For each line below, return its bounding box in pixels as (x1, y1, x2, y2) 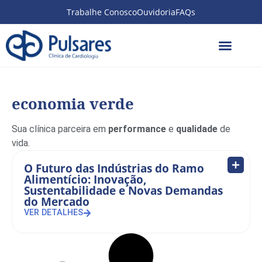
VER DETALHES (24, 208, 83, 218)
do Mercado (24, 193, 89, 209)
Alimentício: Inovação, (24, 171, 147, 187)
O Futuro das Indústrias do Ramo (24, 160, 204, 176)
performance (108, 123, 168, 135)
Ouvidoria (137, 6, 175, 18)
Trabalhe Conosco (67, 6, 137, 18)
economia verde (12, 93, 134, 114)
